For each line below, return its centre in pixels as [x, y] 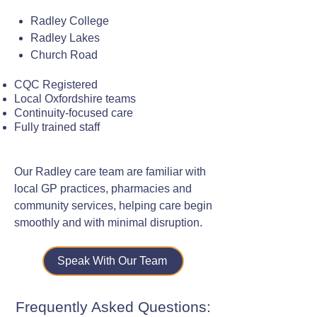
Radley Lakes [65, 38]
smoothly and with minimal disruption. [108, 223]
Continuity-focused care [74, 113]
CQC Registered [56, 85]
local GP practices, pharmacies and [103, 189]
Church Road [64, 55]
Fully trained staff [57, 127]
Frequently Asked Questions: [113, 307]
